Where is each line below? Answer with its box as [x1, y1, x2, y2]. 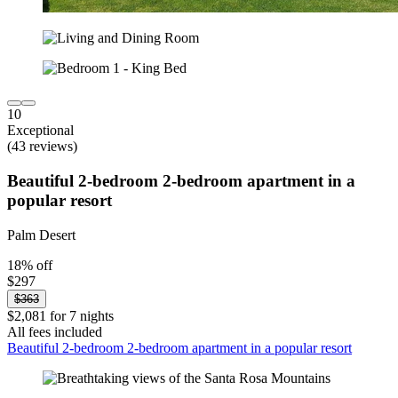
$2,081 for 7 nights [7, 307, 114, 323]
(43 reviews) [7, 139, 77, 155]
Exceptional [7, 123, 74, 139]
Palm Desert [7, 227, 76, 243]
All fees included [7, 323, 102, 339]
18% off [7, 257, 52, 273]
